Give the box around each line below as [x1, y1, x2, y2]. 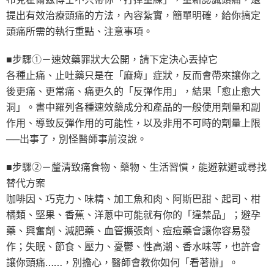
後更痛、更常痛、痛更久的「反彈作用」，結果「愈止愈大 [6, 84, 261, 98]
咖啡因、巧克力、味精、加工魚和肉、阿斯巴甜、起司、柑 [6, 191, 261, 206]
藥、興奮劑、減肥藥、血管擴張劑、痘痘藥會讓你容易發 [6, 223, 251, 237]
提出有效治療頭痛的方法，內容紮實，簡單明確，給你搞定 [6, 8, 261, 22]
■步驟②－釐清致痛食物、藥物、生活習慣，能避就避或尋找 [6, 160, 267, 174]
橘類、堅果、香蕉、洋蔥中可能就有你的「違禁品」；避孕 [6, 207, 261, 221]
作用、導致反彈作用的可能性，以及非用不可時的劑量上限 [6, 116, 261, 130]
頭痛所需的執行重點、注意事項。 [6, 24, 153, 38]
